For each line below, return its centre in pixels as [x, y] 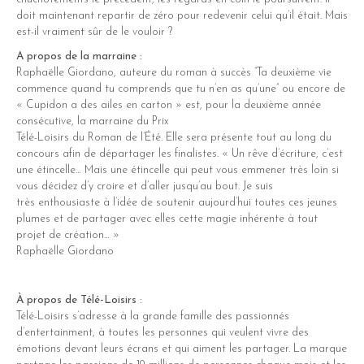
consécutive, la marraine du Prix [92, 121]
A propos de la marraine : [79, 56]
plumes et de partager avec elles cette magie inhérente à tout [167, 219]
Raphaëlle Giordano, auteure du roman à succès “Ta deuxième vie [174, 72]
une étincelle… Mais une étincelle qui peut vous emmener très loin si [178, 170]
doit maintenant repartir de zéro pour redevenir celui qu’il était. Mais [182, 15]
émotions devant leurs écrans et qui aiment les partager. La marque [182, 349]
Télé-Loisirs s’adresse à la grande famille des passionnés [153, 316]
